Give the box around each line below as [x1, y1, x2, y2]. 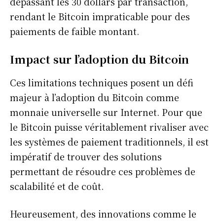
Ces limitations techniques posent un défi [10, 75, 193, 89]
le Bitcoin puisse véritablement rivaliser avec [10, 120, 209, 133]
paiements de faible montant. [10, 24, 139, 37]
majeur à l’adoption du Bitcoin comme [10, 90, 179, 104]
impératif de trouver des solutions [10, 149, 162, 163]
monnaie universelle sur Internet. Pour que [10, 105, 202, 118]
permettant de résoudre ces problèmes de [10, 164, 195, 178]
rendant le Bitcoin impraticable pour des [10, 9, 190, 23]
